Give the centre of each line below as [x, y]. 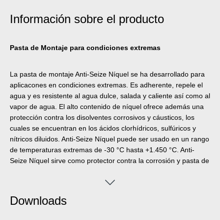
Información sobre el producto [87, 19]
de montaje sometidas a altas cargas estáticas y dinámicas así [107, 182]
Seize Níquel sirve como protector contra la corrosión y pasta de [110, 160]
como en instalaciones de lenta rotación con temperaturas [100, 193]
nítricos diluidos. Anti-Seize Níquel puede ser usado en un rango [110, 139]
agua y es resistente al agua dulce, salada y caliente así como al [110, 96]
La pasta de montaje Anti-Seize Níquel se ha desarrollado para [107, 74]
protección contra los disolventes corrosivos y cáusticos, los [102, 117]
